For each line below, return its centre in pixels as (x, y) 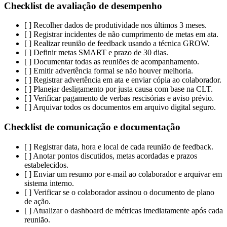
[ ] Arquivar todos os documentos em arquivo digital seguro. (120, 107)
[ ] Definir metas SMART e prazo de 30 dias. (96, 53)
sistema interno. (49, 183)
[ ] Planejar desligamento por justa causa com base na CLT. (119, 89)
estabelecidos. (46, 165)
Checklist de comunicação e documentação (92, 127)
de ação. (37, 201)
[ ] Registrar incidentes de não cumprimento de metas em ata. (121, 34)
